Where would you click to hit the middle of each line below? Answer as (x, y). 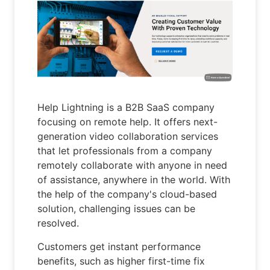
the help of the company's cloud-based (127, 194)
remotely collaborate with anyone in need (133, 165)
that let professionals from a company (125, 151)
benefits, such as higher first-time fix (121, 261)
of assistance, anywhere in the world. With (134, 180)
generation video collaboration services (128, 137)
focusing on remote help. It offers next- (128, 122)
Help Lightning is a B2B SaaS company (126, 108)
